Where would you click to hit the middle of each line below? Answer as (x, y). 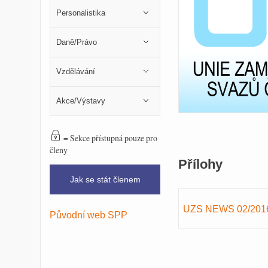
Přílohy (200, 165)
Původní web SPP (89, 214)
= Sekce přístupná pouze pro (109, 138)
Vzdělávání (76, 71)
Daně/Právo (77, 42)
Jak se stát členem (105, 180)
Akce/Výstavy (81, 101)
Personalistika (81, 13)
